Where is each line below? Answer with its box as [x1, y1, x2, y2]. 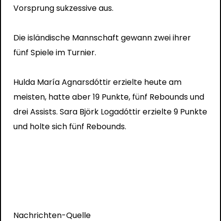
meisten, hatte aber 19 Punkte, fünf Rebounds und [13, 91, 204, 103]
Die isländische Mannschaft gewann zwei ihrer [13, 32, 191, 43]
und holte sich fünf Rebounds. [13, 120, 126, 132]
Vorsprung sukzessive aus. [13, 2, 113, 14]
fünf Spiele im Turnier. [13, 46, 96, 58]
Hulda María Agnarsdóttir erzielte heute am [13, 76, 182, 88]
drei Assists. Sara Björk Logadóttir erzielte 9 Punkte [13, 106, 207, 117]
